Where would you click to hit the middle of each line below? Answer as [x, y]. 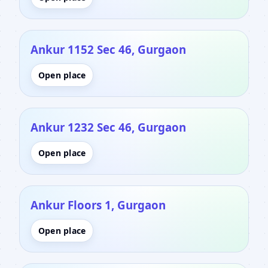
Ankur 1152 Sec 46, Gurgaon [108, 49]
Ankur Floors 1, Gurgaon [98, 205]
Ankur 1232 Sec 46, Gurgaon [108, 127]
